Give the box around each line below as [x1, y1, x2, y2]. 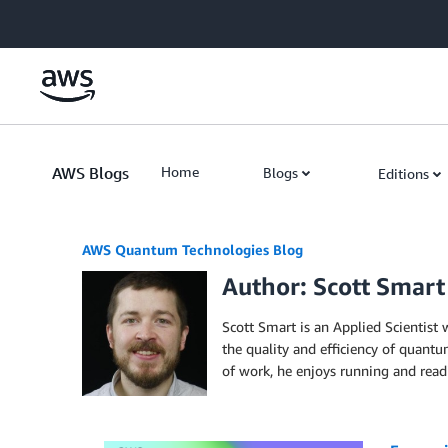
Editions [378, 165, 429, 182]
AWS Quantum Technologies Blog [82, 241, 303, 258]
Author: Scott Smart [222, 272, 445, 300]
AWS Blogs [52, 163, 129, 183]
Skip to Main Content [9, 11, 142, 28]
